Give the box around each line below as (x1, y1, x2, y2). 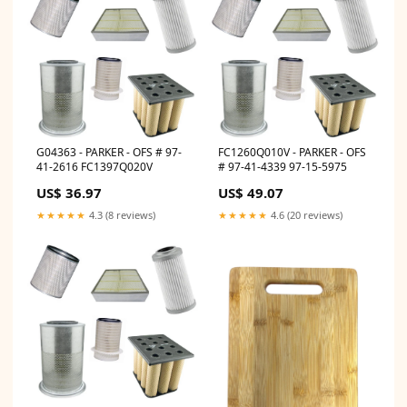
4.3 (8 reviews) (86, 207, 155, 222)
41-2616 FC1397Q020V (36, 158, 153, 174)
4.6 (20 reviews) (268, 207, 342, 222)
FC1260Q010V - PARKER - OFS (218, 144, 366, 160)
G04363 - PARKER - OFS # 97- (36, 144, 182, 160)
